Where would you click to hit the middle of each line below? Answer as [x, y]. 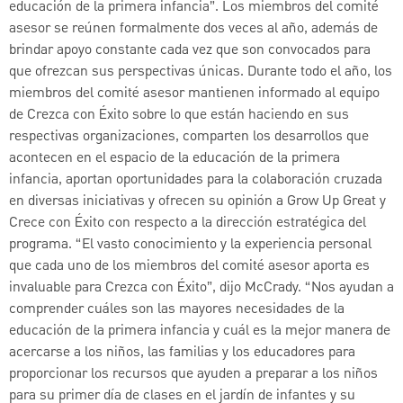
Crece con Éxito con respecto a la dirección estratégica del [188, 223]
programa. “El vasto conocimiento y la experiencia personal [190, 244]
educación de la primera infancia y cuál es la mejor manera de [200, 331]
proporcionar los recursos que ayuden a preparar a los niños [193, 374]
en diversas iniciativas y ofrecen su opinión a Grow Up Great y [197, 201]
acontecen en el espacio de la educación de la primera [175, 158]
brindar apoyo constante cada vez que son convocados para [190, 50]
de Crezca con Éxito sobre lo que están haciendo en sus [179, 115]
